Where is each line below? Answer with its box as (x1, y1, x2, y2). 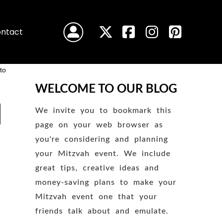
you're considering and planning (35, 135, 168, 144)
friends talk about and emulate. (35, 207, 169, 216)
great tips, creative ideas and (35, 164, 160, 172)
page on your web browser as (35, 121, 164, 129)
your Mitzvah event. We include (35, 150, 171, 158)
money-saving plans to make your (35, 178, 177, 187)
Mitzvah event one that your (35, 193, 158, 201)
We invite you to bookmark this (35, 107, 172, 115)
